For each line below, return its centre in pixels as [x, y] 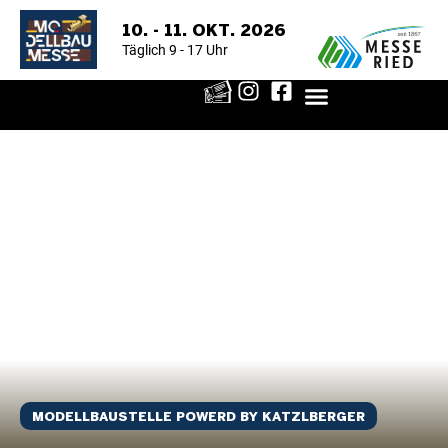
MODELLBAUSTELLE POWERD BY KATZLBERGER [198, 418]
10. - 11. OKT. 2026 [204, 31]
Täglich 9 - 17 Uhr [175, 50]
